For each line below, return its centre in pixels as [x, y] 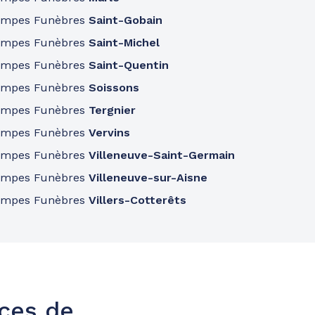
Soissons [114, 88]
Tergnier [112, 110]
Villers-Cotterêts [138, 200]
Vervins [110, 133]
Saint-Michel [124, 43]
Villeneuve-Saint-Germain [162, 155]
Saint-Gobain [126, 20]
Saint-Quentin [129, 65]
